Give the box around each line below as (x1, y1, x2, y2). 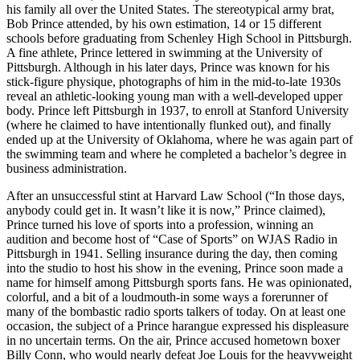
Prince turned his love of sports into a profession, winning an (6, 217, 313, 231)
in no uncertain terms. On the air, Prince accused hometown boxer (6, 333, 340, 347)
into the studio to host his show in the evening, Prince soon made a (6, 260, 343, 275)
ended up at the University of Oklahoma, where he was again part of (6, 132, 353, 146)
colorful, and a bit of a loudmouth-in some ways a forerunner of (6, 289, 328, 304)
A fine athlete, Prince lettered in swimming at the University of (6, 45, 322, 59)
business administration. (6, 161, 127, 175)
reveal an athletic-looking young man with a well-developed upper (6, 88, 342, 103)
